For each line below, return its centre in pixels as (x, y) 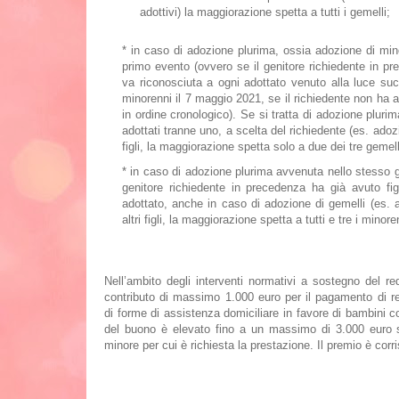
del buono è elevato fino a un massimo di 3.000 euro (251, 329)
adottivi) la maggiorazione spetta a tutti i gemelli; (265, 12)
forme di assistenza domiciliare (198, 313)
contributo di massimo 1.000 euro (192, 297)
